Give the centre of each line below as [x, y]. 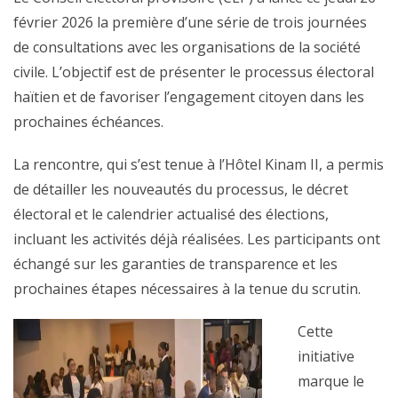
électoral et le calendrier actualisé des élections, [171, 214]
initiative [326, 356]
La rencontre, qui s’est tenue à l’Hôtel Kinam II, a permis [199, 164]
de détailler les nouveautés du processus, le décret [181, 189]
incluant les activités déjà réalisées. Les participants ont [197, 239]
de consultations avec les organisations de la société [187, 47]
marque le [331, 381]
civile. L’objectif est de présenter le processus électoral [194, 72]
